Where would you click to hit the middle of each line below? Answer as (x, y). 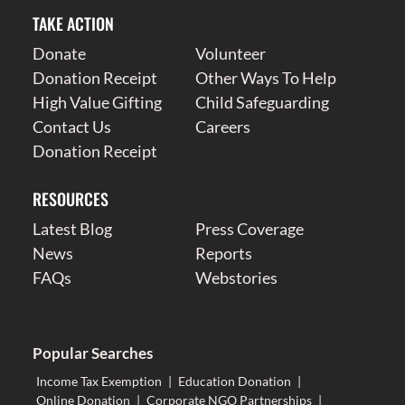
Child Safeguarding (263, 102)
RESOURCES (70, 198)
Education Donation (234, 381)
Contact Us (71, 126)
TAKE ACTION (73, 23)
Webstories (237, 277)
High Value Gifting (97, 102)
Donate (59, 53)
